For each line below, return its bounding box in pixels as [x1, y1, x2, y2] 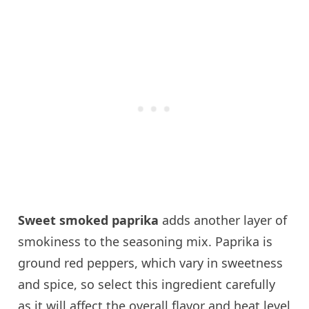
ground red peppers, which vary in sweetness [18, 255, 283, 272]
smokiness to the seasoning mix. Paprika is [18, 233, 273, 250]
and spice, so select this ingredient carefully [18, 276, 276, 293]
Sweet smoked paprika [18, 212, 159, 229]
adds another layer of [159, 212, 288, 229]
